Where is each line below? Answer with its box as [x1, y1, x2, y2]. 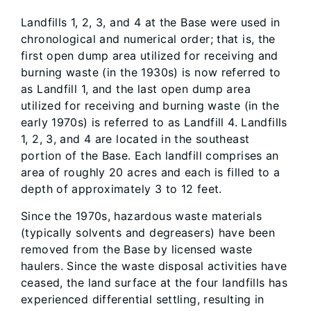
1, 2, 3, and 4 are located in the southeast [21, 132, 250, 146]
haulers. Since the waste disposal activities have [21, 259, 287, 273]
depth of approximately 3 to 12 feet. [21, 182, 222, 196]
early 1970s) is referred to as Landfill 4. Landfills [21, 115, 287, 129]
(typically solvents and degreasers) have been [21, 226, 276, 239]
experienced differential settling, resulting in [21, 292, 264, 306]
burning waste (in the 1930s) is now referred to [21, 65, 281, 79]
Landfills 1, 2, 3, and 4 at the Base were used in [21, 15, 280, 29]
